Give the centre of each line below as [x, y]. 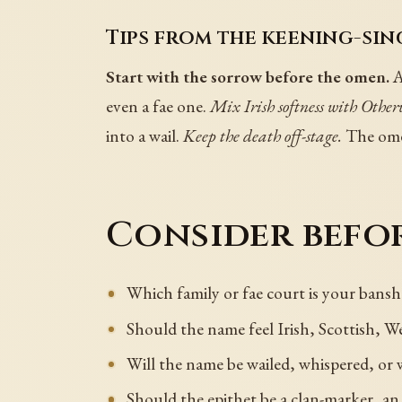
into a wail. [144, 136]
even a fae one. [158, 106]
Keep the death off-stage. [262, 136]
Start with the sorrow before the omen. [248, 77]
